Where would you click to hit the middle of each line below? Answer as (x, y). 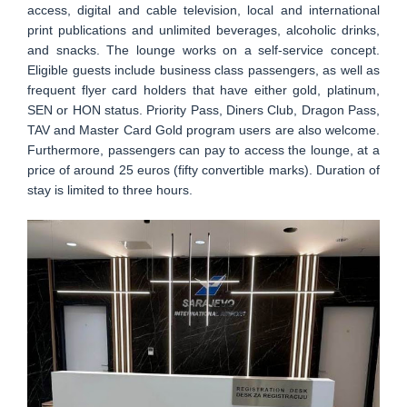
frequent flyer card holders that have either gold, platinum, (203, 90)
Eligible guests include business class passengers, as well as (203, 70)
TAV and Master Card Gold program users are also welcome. (203, 130)
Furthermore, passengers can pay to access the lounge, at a (203, 150)
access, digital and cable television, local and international (203, 10)
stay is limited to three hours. (110, 190)
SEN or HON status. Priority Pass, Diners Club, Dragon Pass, (203, 110)
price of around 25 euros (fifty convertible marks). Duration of (203, 170)
